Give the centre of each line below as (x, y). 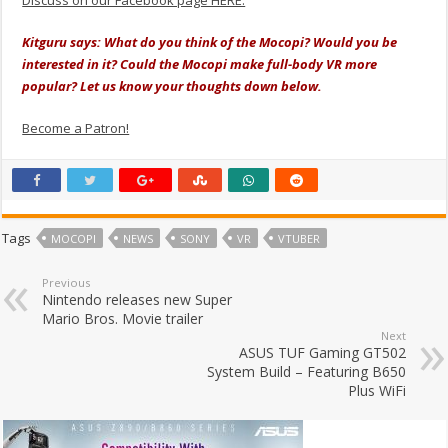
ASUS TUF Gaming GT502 (322, 352)
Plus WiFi (376, 390)
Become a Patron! (76, 127)
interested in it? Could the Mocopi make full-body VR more (200, 63)
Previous (66, 282)
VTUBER (299, 238)
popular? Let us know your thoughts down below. (172, 85)
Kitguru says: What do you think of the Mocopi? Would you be (210, 41)
